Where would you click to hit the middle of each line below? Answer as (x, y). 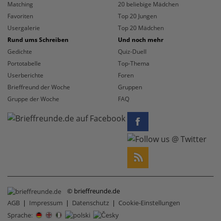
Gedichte (20, 51)
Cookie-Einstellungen (149, 203)
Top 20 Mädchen (141, 28)
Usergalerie (24, 28)
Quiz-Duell (132, 51)
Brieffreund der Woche (39, 87)
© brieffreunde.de (93, 191)
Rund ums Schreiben (38, 39)
